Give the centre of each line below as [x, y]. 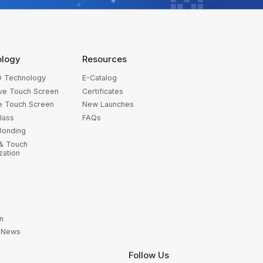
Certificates [102, 91]
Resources [104, 59]
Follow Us [149, 255]
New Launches [108, 104]
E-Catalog [99, 78]
